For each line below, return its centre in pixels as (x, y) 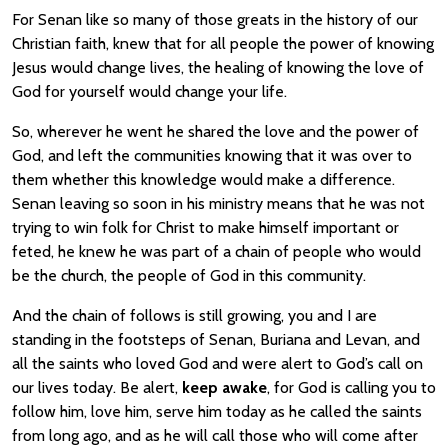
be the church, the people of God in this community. (189, 275)
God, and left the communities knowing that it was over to (212, 155)
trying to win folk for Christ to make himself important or (205, 227)
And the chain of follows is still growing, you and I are (194, 315)
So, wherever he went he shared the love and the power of (215, 131)
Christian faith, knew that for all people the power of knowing (223, 43)
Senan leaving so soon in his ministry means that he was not (218, 203)
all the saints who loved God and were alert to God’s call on (217, 363)
